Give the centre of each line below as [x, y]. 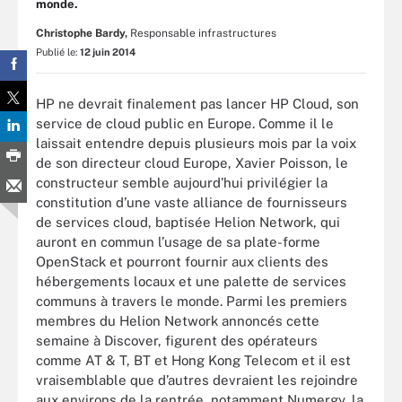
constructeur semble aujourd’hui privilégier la [182, 182]
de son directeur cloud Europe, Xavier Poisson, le [192, 162]
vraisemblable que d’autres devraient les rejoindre [197, 380]
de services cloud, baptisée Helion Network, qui [188, 222]
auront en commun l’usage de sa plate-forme [178, 241]
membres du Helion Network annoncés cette [178, 320]
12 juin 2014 [108, 52]
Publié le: [58, 52]
